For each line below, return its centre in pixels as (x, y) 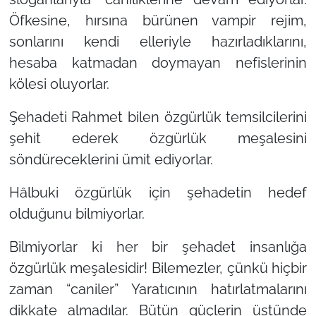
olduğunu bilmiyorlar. (77, 214)
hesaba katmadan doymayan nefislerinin (158, 63)
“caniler (90, 290)
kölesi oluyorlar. (59, 84)
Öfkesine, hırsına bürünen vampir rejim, (158, 21)
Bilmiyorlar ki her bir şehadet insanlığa (158, 247)
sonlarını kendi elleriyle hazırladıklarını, (158, 42)
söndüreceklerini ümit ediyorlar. (111, 160)
